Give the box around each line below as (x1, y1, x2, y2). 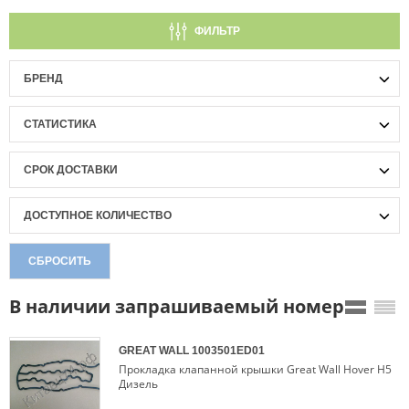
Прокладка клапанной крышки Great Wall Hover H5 (119, 362, 392, 377)
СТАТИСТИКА (24, 118, 97, 131)
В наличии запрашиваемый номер (9, 294, 344, 319)
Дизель (119, 376, 158, 392)
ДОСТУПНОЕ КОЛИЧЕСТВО (24, 209, 172, 222)
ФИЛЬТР (194, 25, 240, 37)
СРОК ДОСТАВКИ (24, 163, 118, 176)
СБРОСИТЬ (28, 255, 91, 267)
